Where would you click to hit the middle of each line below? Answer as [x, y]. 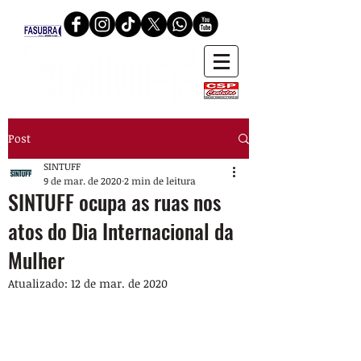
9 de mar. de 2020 [83, 180]
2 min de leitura [160, 180]
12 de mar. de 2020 [119, 283]
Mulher [36, 260]
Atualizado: [39, 283]
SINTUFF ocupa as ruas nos [114, 202]
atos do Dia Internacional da [121, 231]
